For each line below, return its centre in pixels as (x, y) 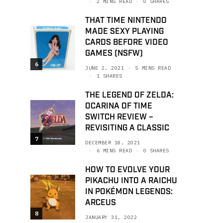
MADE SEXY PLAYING (124, 32)
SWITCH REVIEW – (119, 117)
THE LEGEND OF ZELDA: (129, 95)
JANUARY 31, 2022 (111, 217)
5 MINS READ (153, 68)
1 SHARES (109, 76)
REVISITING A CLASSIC (127, 128)
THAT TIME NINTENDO (126, 21)
